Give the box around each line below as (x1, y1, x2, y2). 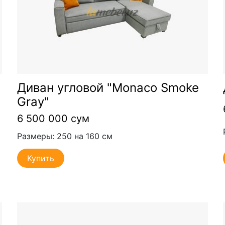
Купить (27, 153, 54, 163)
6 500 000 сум (17, 112, 89, 125)
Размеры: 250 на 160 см (17, 131, 113, 142)
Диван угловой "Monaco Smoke (17, 80, 199, 95)
